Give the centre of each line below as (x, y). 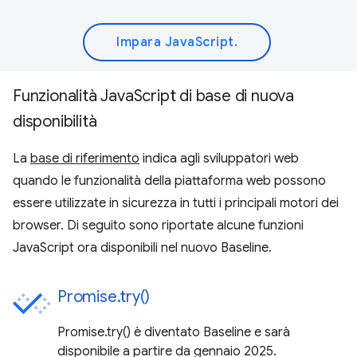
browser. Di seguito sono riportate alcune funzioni (158, 226)
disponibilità (55, 122)
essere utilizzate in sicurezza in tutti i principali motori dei (176, 204)
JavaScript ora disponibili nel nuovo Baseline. (142, 248)
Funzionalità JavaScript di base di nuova (153, 96)
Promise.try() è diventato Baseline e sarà (174, 333)
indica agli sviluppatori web (219, 159)
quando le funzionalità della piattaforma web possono (169, 181)
